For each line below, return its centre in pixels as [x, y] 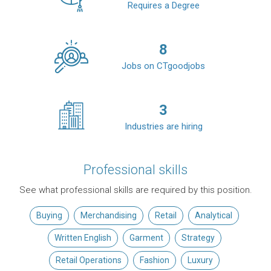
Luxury [200, 260]
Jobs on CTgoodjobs [163, 66]
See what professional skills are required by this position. [135, 190]
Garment [146, 238]
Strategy [198, 238]
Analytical [214, 216]
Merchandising [109, 216]
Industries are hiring [163, 127]
